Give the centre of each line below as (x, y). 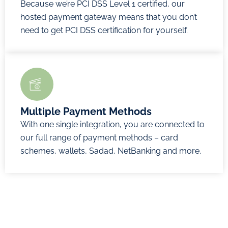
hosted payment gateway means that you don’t (109, 17)
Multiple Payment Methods (86, 111)
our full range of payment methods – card (99, 137)
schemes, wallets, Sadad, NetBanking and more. (111, 151)
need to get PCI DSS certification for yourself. (104, 30)
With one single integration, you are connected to (112, 124)
